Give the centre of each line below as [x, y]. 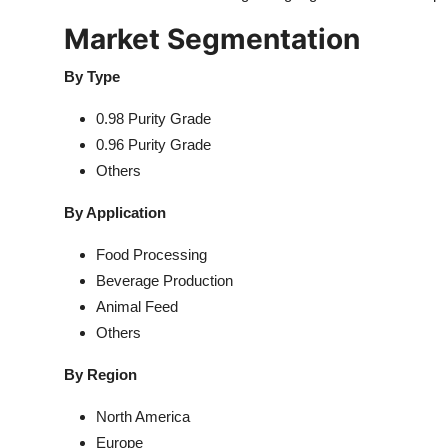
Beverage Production [164, 280]
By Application [115, 212]
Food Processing [151, 254]
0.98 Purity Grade [153, 118]
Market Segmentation [212, 39]
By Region [100, 374]
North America [143, 416]
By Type [92, 76]
